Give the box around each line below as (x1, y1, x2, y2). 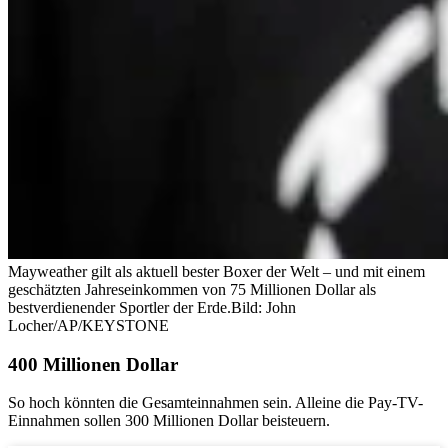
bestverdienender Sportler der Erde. (8, 298, 231, 316)
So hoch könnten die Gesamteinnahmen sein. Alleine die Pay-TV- (8, 394, 423, 412)
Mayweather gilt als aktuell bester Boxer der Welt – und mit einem (8, 262, 425, 280)
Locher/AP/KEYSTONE (8, 316, 169, 334)
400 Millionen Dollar (8, 353, 178, 375)
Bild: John (231, 298, 296, 316)
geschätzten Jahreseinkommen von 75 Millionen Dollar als (8, 280, 376, 298)
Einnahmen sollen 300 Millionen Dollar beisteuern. (8, 412, 330, 430)
